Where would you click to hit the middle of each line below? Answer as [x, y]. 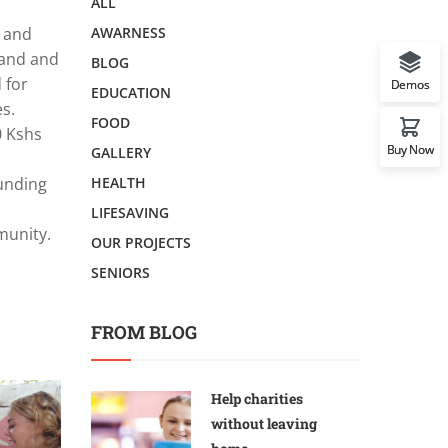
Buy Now [410, 149]
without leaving [264, 423]
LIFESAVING [130, 212]
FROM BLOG [144, 332]
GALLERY [121, 152]
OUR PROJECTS [141, 242]
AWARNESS [128, 32]
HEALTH [118, 182]
